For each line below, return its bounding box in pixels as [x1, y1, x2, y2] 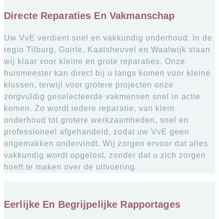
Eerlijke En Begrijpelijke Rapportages [4, 199, 180, 210]
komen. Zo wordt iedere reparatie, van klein [4, 104, 175, 112]
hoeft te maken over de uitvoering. [4, 162, 137, 171]
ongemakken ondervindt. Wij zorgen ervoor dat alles [4, 139, 208, 148]
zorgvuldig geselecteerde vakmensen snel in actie [4, 92, 200, 101]
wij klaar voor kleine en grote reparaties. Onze [4, 57, 185, 66]
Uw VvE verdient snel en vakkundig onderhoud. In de [4, 33, 212, 42]
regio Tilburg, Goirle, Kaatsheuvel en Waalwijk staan [4, 45, 210, 54]
